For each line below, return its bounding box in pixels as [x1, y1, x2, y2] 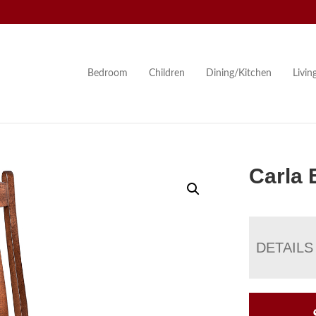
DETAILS [256, 239, 314, 255]
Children [148, 68, 185, 78]
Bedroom [87, 68, 128, 78]
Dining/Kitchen [205, 68, 272, 78]
